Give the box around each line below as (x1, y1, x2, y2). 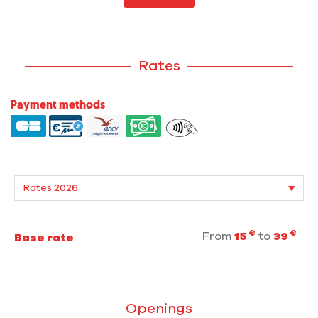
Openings (126, 302, 192, 317)
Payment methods (11, 100, 105, 112)
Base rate (14, 232, 74, 244)
